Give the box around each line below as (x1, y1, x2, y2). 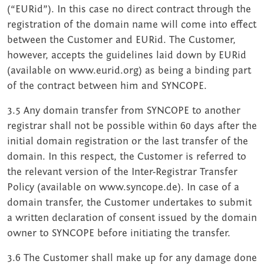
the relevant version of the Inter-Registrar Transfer (7, 166, 237, 178)
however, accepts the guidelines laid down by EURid (7, 49, 246, 61)
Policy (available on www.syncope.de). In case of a (7, 181, 239, 193)
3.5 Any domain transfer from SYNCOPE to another (7, 105, 240, 117)
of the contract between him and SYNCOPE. (7, 80, 207, 92)
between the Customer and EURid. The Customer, (7, 34, 236, 46)
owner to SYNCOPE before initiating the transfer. (7, 227, 230, 239)
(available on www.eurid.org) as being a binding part (7, 65, 251, 77)
